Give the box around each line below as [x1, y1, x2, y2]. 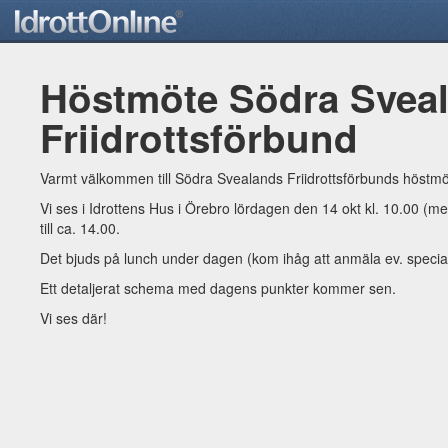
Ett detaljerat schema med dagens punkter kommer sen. [40, 278, 396, 298]
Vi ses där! [40, 308, 107, 328]
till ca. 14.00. [40, 218, 120, 238]
